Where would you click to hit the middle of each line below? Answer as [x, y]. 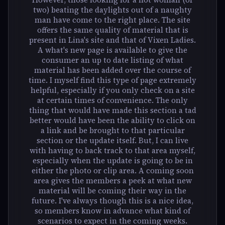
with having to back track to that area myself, [113, 150]
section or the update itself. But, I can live [113, 140]
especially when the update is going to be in [113, 160]
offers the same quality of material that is [113, 30]
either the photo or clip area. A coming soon [113, 170]
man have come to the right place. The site [113, 20]
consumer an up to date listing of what [113, 60]
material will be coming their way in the [113, 190]
